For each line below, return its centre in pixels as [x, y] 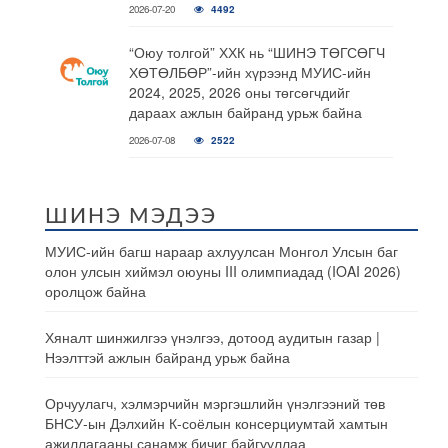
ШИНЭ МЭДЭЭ [131, 216]
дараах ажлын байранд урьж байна [245, 112]
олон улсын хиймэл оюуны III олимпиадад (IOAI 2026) [223, 271]
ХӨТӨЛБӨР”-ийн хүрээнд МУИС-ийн [249, 72]
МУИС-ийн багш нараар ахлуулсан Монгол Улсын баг [221, 251]
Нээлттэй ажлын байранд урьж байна [167, 357]
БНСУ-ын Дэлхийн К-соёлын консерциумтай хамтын [216, 423]
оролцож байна [95, 291]
